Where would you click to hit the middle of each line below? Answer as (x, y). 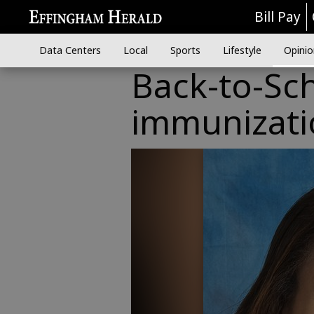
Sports (185, 50)
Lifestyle (242, 50)
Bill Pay (278, 17)
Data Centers (70, 50)
